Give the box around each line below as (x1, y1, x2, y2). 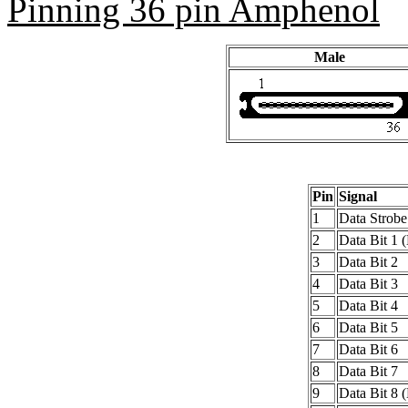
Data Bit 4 (339, 297, 398, 313)
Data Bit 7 (339, 362, 398, 379)
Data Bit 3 (339, 275, 398, 291)
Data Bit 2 (339, 253, 398, 270)
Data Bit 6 (339, 341, 398, 357)
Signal (339, 188, 377, 204)
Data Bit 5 (339, 319, 398, 335)
